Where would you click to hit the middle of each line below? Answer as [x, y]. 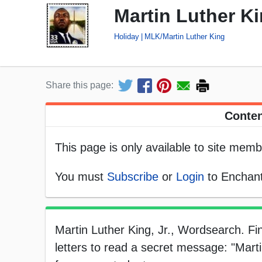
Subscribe [133, 177]
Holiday [127, 36]
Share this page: [80, 85]
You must [81, 177]
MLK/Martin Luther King [185, 36]
